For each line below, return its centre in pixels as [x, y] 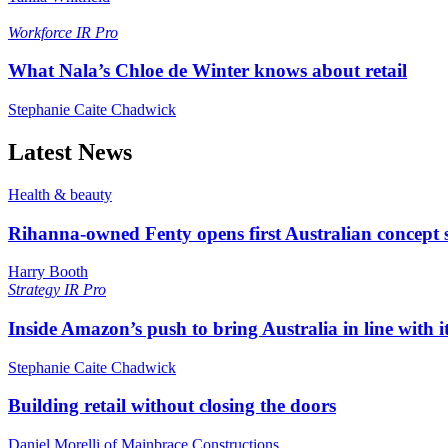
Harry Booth [48, 272]
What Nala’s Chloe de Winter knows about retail [207, 71]
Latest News [70, 151]
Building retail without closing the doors [172, 406]
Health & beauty [60, 194]
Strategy [36, 290]
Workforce [42, 32]
